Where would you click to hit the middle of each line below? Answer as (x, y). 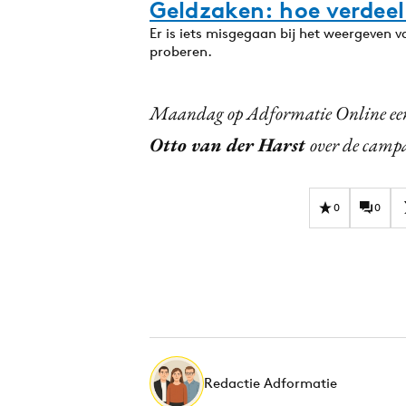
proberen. (181, 51)
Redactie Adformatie (271, 382)
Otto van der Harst (230, 144)
